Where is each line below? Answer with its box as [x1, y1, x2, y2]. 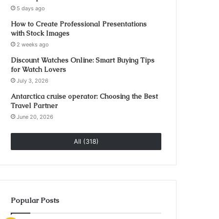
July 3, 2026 [17, 77, 49, 84]
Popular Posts [11, 196, 60, 205]
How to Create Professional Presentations [11, 20, 147, 28]
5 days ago [17, 5, 45, 12]
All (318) [73, 137, 99, 145]
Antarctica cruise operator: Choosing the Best [11, 92, 158, 101]
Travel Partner [11, 101, 58, 110]
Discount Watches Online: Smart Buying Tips [11, 56, 155, 65]
